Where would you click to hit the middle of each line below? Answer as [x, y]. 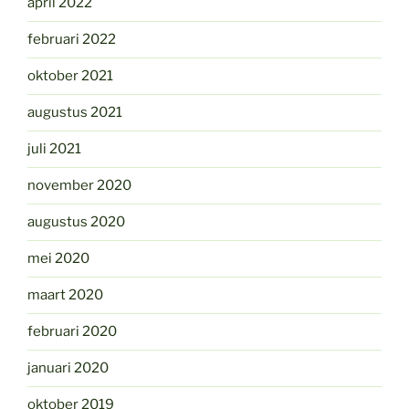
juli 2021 [54, 149]
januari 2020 [68, 368]
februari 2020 [72, 332]
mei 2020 [58, 259]
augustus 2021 [75, 113]
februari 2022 [72, 40]
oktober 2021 [70, 76]
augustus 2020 [76, 222]
